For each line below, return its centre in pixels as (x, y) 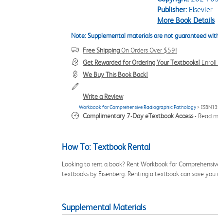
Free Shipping (101, 50)
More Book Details (186, 20)
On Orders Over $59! (148, 50)
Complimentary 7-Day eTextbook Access (138, 116)
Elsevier (200, 9)
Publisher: (172, 9)
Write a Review (103, 96)
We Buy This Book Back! (115, 74)
